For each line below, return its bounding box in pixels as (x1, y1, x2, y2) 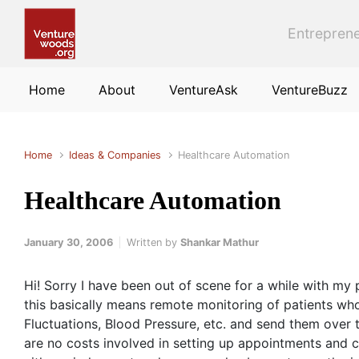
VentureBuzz (272, 82, 348, 98)
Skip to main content (17, 10, 144, 26)
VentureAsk (169, 82, 238, 98)
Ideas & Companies (69, 149, 162, 161)
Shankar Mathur (180, 236, 259, 248)
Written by (127, 236, 180, 248)
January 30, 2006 (24, 236, 113, 248)
